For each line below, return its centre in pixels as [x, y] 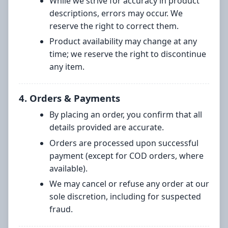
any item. [67, 67]
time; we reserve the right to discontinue [128, 54]
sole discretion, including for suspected [125, 197]
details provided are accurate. [107, 127]
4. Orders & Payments [69, 98]
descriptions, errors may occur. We [116, 13]
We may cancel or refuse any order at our [129, 184]
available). [68, 168]
